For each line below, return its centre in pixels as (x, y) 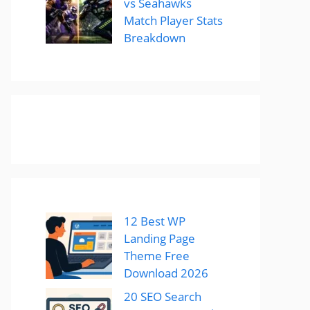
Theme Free (157, 256)
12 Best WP (155, 221)
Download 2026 (166, 273)
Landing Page (159, 238)
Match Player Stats (173, 20)
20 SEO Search (163, 296)
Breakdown (155, 38)
